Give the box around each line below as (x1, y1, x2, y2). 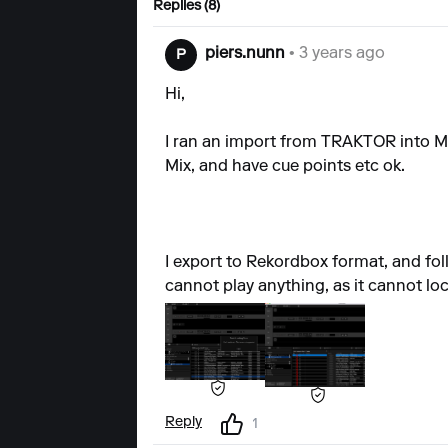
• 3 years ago (285, 46, 385, 62)
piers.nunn (205, 46, 285, 62)
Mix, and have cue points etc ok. (165, 159, 405, 175)
